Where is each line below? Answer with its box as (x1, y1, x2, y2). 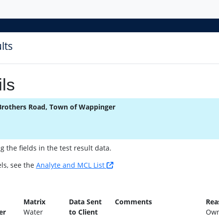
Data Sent (69, 197, 102, 206)
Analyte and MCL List (36, 160, 107, 170)
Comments (114, 197, 152, 206)
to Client (69, 207, 98, 217)
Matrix (23, 197, 45, 206)
